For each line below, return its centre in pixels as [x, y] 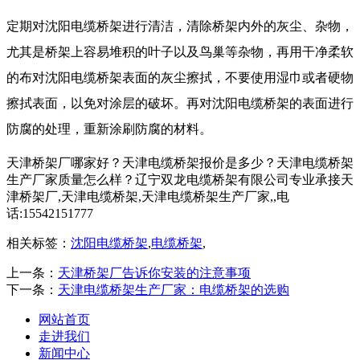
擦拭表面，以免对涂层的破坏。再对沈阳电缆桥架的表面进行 [180, 104]
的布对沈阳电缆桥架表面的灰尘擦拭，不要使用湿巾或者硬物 [180, 78]
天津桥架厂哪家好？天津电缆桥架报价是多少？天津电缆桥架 [180, 163]
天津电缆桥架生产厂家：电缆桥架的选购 [174, 290]
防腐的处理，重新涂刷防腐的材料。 [109, 129]
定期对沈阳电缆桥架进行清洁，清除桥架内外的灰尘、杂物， [180, 27]
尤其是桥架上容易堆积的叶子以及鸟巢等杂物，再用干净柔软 [180, 52]
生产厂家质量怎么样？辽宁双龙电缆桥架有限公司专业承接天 [180, 180]
